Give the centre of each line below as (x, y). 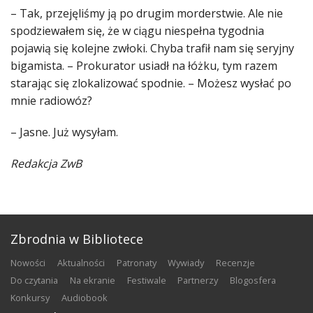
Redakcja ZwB (46, 164)
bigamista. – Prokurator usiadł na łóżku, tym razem (144, 66)
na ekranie (95, 281)
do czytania (37, 281)
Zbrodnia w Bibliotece (77, 239)
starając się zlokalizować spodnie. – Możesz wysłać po (151, 83)
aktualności (83, 263)
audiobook (87, 298)
